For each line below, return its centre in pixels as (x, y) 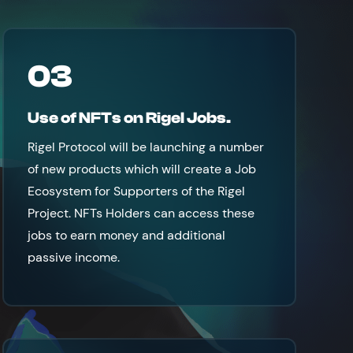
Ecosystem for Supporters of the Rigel (136, 191)
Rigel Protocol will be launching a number (145, 147)
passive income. (73, 257)
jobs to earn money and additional (126, 235)
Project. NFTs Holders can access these (141, 213)
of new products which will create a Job (141, 169)
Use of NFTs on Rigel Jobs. (129, 118)
